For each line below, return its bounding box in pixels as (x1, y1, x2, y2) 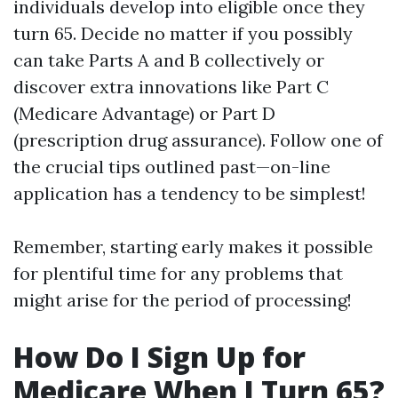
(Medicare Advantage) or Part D (13, 102, 275, 124)
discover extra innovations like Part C (13, 76, 329, 98)
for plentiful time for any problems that (13, 262, 343, 284)
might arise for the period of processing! (13, 289, 352, 311)
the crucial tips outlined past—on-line (13, 155, 330, 178)
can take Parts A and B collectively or (13, 49, 324, 71)
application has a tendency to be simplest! (13, 182, 366, 204)
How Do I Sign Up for (13, 338, 306, 376)
